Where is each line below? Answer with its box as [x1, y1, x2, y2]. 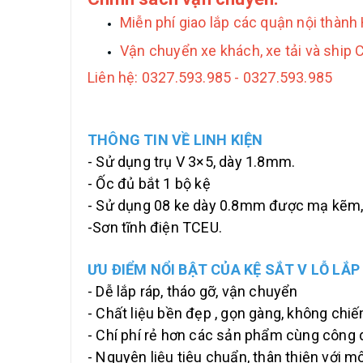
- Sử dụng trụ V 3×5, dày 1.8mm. [88, 153, 296, 171]
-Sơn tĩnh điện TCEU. [88, 219, 222, 237]
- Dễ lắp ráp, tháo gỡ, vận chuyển [88, 283, 298, 301]
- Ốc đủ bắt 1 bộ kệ [88, 175, 211, 193]
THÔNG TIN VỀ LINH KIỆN [88, 131, 263, 149]
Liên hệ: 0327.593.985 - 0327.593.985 [88, 69, 333, 87]
